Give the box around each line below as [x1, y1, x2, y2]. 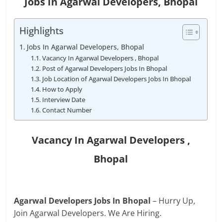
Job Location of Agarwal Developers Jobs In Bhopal [42, 74, 191, 83]
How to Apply [42, 85, 82, 94]
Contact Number [42, 106, 92, 114]
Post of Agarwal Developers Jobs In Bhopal [42, 64, 167, 73]
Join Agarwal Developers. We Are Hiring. [14, 208, 162, 219]
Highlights [19, 24, 64, 38]
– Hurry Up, [153, 195, 196, 206]
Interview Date [42, 95, 85, 104]
